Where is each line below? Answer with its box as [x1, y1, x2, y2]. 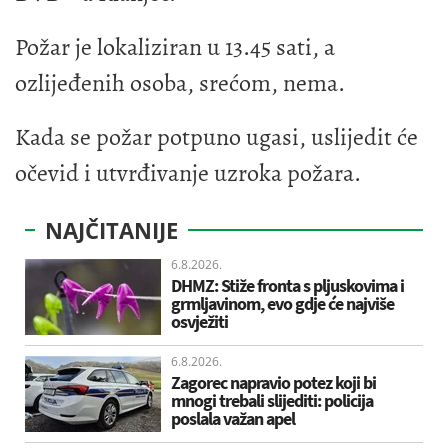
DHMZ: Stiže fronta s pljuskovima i [171, 273, 404, 297]
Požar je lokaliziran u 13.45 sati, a [15, 30, 335, 63]
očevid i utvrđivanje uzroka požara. [15, 156, 361, 189]
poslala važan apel [171, 406, 295, 430]
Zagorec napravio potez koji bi [171, 370, 376, 394]
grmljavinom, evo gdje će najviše [171, 291, 394, 315]
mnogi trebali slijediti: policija [171, 388, 373, 412]
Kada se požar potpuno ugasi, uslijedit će [15, 120, 418, 153]
